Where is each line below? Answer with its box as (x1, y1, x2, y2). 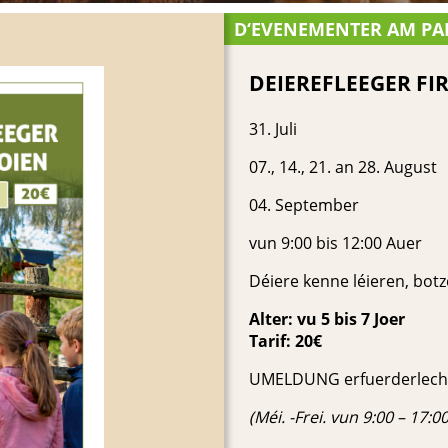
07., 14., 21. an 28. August (249, 156, 437, 178)
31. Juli (249, 118, 297, 140)
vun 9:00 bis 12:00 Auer (249, 232, 422, 254)
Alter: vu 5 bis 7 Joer (249, 308, 405, 330)
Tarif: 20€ (249, 330, 322, 352)
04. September (249, 194, 359, 216)
